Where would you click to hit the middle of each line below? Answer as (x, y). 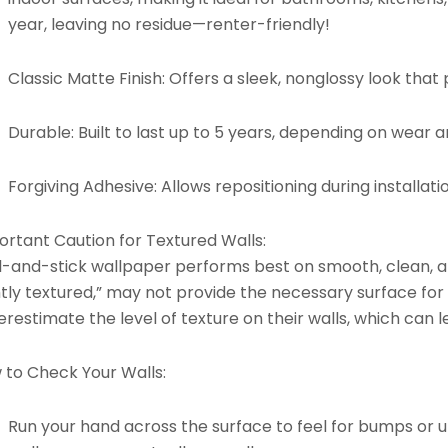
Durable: (41, 132)
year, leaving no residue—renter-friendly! (169, 24)
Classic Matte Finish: (87, 78)
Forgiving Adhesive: (83, 186)
